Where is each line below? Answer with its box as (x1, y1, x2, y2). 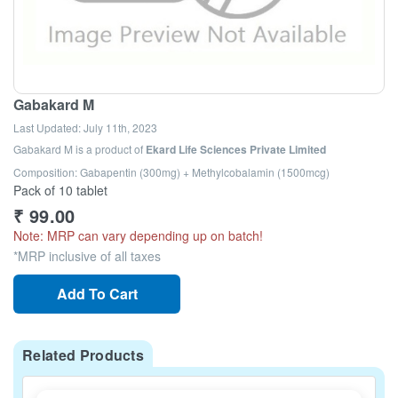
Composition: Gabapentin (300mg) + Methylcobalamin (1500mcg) (13, 164, 330, 179)
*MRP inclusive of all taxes (13, 247, 161, 265)
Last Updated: (13, 120, 84, 135)
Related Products (22, 345, 145, 365)
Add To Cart (56, 283, 138, 304)
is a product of (73, 141, 146, 156)
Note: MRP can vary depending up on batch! (13, 227, 263, 244)
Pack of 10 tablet (13, 181, 107, 199)
